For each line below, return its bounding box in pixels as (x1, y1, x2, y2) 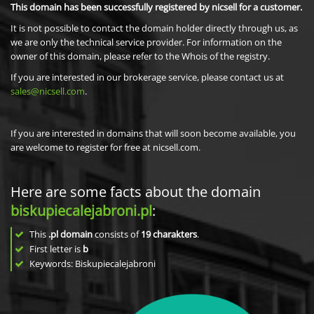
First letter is (27, 243, 83, 255)
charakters (153, 228, 197, 240)
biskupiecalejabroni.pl (11, 201, 152, 220)
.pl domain (48, 228, 93, 240)
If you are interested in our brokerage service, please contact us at (11, 71, 284, 83)
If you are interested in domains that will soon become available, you (11, 127, 296, 139)
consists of (93, 228, 141, 240)
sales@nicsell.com (11, 85, 85, 97)
